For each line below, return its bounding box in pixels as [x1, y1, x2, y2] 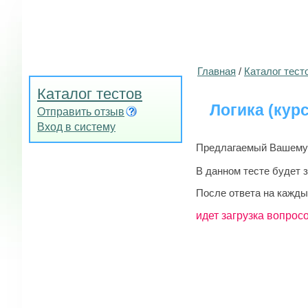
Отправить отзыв [37, 106, 124, 118]
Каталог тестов [37, 85, 142, 102]
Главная [197, 65, 236, 77]
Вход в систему [37, 121, 115, 133]
